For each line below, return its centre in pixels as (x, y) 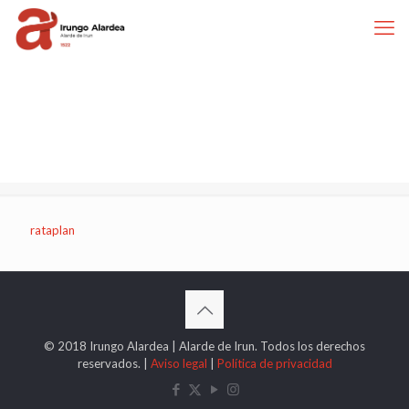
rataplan (52, 230)
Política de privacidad (274, 363)
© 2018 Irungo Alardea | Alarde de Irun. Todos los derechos (204, 346)
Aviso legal (178, 363)
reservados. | (114, 363)
